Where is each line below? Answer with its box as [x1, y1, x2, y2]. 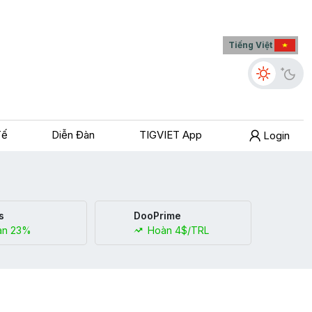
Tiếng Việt [228, 40, 272, 50]
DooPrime [134, 209, 181, 221]
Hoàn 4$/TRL [145, 224, 209, 236]
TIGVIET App [139, 127, 203, 141]
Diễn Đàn [52, 127, 95, 141]
